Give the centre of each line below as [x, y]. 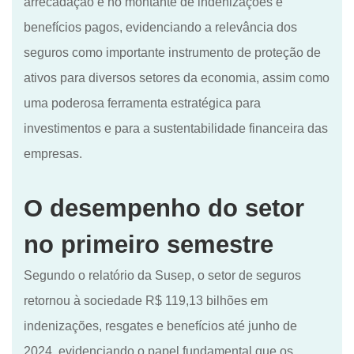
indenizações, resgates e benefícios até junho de [160, 326]
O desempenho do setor [164, 208]
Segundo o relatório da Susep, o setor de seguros [162, 275]
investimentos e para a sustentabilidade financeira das [176, 128]
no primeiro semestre [149, 244]
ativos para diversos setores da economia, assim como [177, 77]
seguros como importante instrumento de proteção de [172, 52]
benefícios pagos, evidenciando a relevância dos [160, 27]
